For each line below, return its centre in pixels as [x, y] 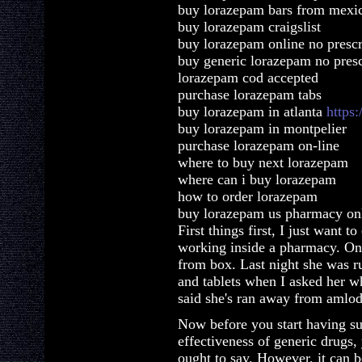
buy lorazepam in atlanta [252, 112]
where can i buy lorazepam [257, 179]
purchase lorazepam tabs [250, 95]
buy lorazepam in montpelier [262, 128]
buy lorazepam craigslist [249, 27]
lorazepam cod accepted [248, 78]
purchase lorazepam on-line [259, 145]
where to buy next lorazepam [263, 162]
